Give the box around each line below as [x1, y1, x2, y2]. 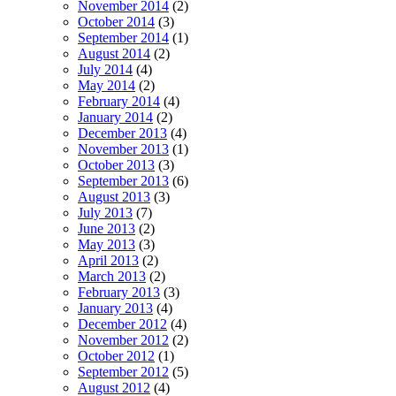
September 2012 [78, 364, 169, 380]
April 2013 [78, 253, 139, 269]
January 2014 [78, 110, 153, 126]
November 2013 [78, 141, 169, 157]
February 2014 [78, 94, 160, 110]
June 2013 [78, 221, 135, 237]
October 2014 [78, 14, 155, 30]
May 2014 [78, 78, 135, 94]
